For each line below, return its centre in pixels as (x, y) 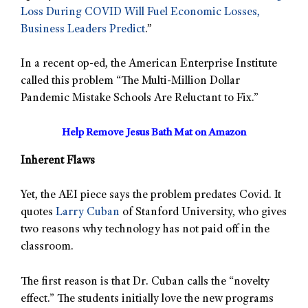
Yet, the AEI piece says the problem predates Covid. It (151, 196)
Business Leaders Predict (83, 30)
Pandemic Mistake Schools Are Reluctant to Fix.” (140, 99)
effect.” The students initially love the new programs (147, 299)
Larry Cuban (88, 213)
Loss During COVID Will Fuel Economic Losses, (140, 12)
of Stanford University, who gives (203, 213)
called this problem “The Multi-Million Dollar (130, 82)
